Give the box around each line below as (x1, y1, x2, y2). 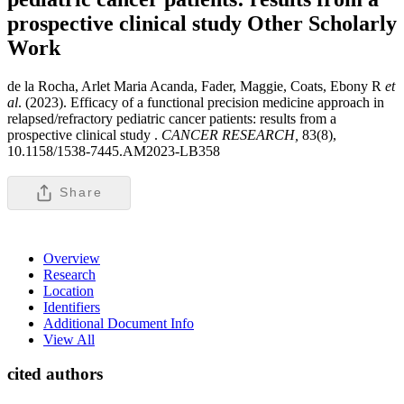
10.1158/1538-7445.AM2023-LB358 (7, 142, 220, 159)
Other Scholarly (247, 11, 397, 35)
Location (43, 282, 94, 298)
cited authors (7, 364, 103, 384)
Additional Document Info (43, 315, 194, 331)
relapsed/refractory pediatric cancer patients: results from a (7, 110, 336, 126)
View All (43, 331, 95, 347)
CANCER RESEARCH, (158, 126, 302, 142)
